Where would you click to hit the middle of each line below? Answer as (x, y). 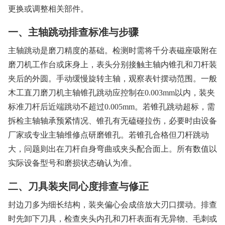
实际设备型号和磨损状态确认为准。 (72, 163)
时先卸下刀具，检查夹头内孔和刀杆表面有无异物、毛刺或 (113, 219)
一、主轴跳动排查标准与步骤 (73, 32)
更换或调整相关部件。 (48, 9)
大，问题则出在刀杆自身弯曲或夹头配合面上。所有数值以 (113, 149)
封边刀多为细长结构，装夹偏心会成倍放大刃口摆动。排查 (113, 205)
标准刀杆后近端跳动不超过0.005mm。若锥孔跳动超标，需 (111, 107)
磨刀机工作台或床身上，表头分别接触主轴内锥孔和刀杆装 (113, 65)
